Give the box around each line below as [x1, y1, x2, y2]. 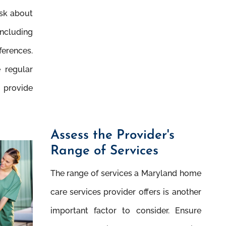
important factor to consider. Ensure [50, 206, 201, 216]
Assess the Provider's [50, 129, 175, 143]
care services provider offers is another [50, 187, 201, 197]
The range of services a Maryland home [50, 168, 201, 179]
